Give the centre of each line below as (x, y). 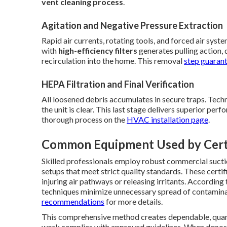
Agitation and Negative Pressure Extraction (132, 25)
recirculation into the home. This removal (113, 60)
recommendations (73, 201)
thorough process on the (84, 119)
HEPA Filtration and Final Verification (118, 84)
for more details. (134, 201)
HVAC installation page (167, 119)
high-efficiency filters (98, 50)
